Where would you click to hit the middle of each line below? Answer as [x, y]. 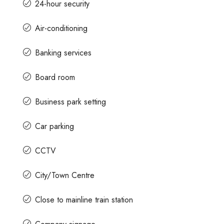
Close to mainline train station [84, 199]
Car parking [55, 126]
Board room [55, 77]
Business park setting [71, 101]
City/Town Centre [65, 175]
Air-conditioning [61, 28]
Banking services [63, 52]
